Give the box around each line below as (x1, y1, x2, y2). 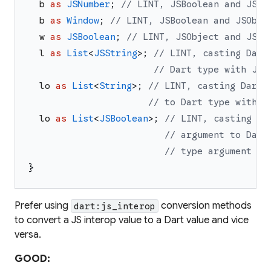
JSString (94, 48, 137, 59)
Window (67, 15, 99, 27)
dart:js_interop (74, 200, 155, 212)
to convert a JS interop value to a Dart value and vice (15, 214, 249, 227)
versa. (15, 229, 41, 241)
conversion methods (158, 200, 252, 212)
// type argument (165, 146, 252, 157)
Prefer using (15, 200, 71, 212)
